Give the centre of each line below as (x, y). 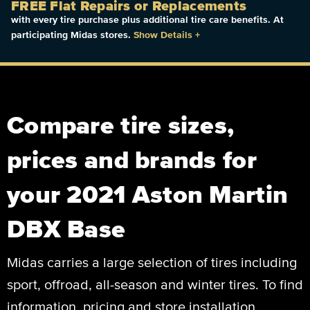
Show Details (163, 35)
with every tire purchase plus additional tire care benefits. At (147, 19)
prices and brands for (132, 159)
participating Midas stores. (72, 35)
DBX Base (66, 228)
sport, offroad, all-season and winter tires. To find (155, 284)
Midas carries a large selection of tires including (152, 262)
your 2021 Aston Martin (148, 193)
